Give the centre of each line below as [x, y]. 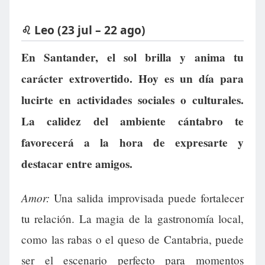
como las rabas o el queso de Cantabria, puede [132, 240]
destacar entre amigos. [77, 164]
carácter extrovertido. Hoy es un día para [132, 79]
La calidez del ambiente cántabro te [132, 122]
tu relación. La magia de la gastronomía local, [132, 219]
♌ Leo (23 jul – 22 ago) [83, 30]
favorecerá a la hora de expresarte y [132, 143]
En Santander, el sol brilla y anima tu [132, 58]
